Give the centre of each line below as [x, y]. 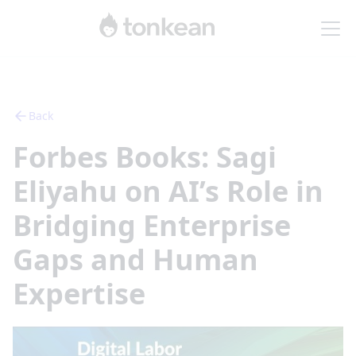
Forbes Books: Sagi [145, 157]
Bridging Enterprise [152, 225]
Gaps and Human [135, 259]
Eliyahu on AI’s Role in [168, 191]
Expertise [79, 294]
